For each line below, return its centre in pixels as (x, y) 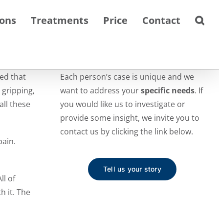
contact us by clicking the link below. (126, 131)
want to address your (99, 90)
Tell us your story (132, 169)
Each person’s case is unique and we (127, 77)
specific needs (166, 90)
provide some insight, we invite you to (130, 118)
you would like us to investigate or (122, 104)
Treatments (60, 20)
